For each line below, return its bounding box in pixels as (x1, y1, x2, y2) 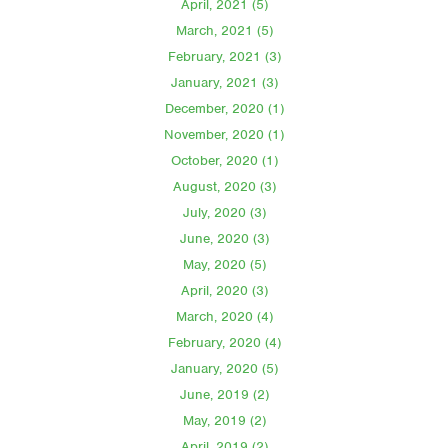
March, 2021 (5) (175, 22, 273, 40)
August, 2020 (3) (172, 178, 276, 196)
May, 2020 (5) (182, 256, 266, 274)
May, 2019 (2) (182, 412, 266, 430)
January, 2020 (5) (170, 360, 278, 378)
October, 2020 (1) (170, 152, 278, 170)
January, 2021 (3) (170, 74, 278, 92)
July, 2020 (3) (182, 204, 266, 222)
